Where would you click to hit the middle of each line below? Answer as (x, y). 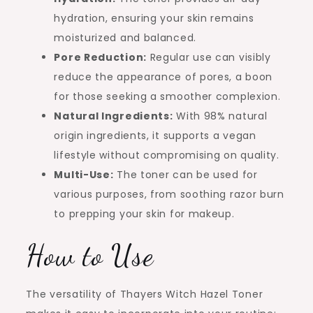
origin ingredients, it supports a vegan (155, 136)
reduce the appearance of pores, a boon (163, 77)
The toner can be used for (185, 175)
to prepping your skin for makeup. (144, 214)
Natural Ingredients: (114, 116)
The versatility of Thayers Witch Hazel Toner (145, 294)
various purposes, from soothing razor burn (169, 195)
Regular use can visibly (209, 58)
